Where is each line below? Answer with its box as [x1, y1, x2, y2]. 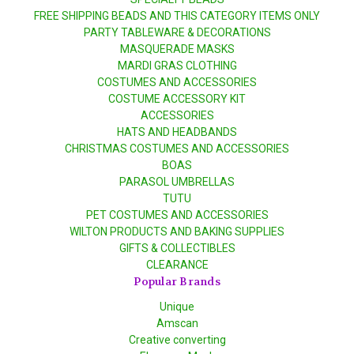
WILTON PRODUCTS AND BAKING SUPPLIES [70, 225, 284, 238]
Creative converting [128, 333, 226, 346]
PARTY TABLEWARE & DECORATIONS [83, 26, 271, 39]
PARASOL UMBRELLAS [119, 175, 235, 188]
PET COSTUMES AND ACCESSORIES [85, 209, 269, 221]
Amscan [156, 316, 198, 330]
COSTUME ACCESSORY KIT [108, 92, 246, 105]
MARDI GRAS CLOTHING [117, 59, 237, 72]
